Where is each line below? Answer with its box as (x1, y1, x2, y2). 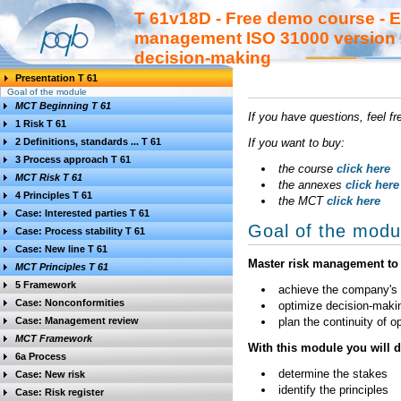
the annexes (278, 178, 346, 192)
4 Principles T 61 (15, 190, 92, 200)
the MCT (278, 194, 327, 208)
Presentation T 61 (15, 73, 98, 83)
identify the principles (278, 383, 388, 397)
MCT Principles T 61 (15, 261, 108, 272)
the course (278, 162, 337, 175)
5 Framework (15, 279, 76, 290)
